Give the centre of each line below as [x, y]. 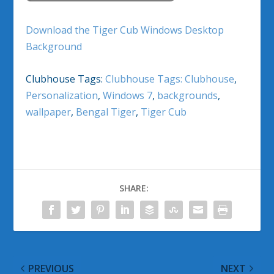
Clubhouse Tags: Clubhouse [170, 79]
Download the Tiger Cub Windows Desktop [125, 30]
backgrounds [188, 95]
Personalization [62, 95]
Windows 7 [128, 95]
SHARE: [134, 188]
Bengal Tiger [106, 112]
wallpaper [49, 112]
